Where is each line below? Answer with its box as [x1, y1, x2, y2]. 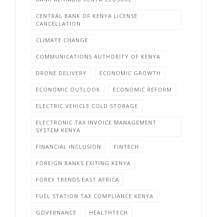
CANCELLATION [36, 20, 81, 27]
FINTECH [114, 143, 139, 150]
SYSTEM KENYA [36, 126, 80, 134]
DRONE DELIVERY [36, 69, 87, 77]
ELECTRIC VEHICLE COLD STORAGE [36, 102, 138, 109]
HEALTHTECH [89, 209, 128, 216]
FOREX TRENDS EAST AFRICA [36, 176, 119, 183]
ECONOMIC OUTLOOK [36, 86, 100, 93]
